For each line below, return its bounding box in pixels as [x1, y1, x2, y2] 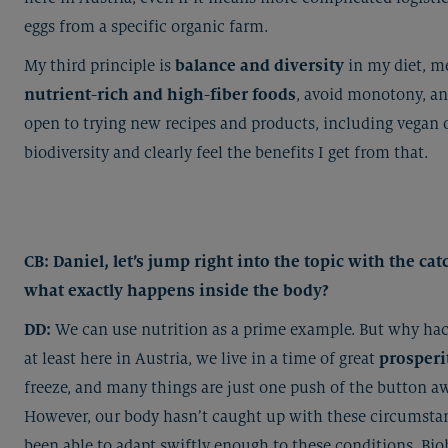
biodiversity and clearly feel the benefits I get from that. [24, 143, 428, 162]
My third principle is [24, 56, 175, 75]
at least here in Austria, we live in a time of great [24, 349, 379, 368]
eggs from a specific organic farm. [24, 17, 268, 36]
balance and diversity [175, 56, 344, 75]
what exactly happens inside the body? [24, 281, 329, 300]
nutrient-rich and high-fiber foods [24, 85, 296, 104]
